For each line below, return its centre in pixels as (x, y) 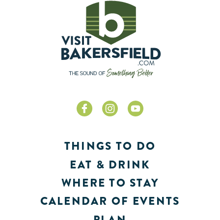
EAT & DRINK (110, 165)
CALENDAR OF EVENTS (110, 201)
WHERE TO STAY (110, 183)
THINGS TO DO (110, 146)
